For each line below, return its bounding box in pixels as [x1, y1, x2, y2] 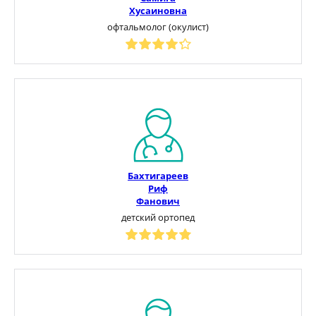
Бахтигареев [128, 169, 188, 182]
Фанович [136, 194, 180, 207]
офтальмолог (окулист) [107, 20, 209, 33]
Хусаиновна [129, 4, 187, 17]
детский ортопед [121, 210, 195, 224]
